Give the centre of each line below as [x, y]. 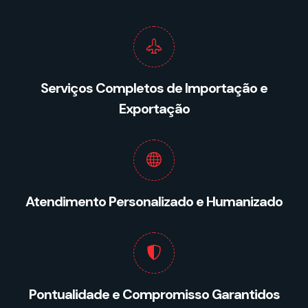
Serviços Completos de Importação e [154, 88]
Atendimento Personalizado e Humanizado [154, 201]
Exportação [154, 108]
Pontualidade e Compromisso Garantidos [154, 294]
